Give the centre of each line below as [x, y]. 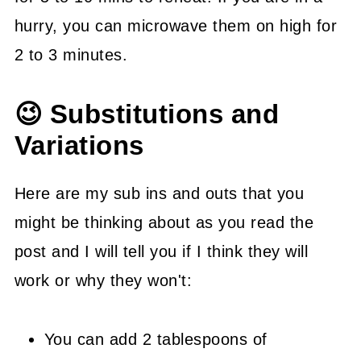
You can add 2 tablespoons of [156, 340]
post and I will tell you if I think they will [161, 252]
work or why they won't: [103, 281]
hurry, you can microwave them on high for [176, 26]
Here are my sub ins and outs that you [159, 194]
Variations [79, 146]
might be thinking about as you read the [164, 223]
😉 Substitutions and [147, 115]
